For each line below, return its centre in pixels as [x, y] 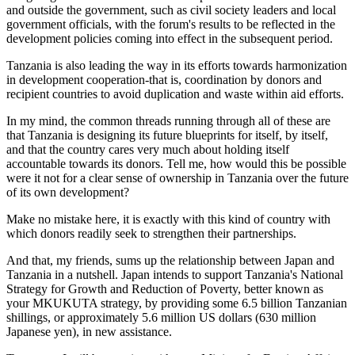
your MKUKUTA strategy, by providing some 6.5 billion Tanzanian [177, 303]
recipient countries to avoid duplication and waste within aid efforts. [175, 94]
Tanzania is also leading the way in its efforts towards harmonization [177, 65]
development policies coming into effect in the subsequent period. [170, 38]
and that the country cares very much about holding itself [148, 149]
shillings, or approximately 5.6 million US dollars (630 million [161, 317]
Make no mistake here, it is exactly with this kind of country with [168, 219]
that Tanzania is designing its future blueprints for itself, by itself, [167, 135]
